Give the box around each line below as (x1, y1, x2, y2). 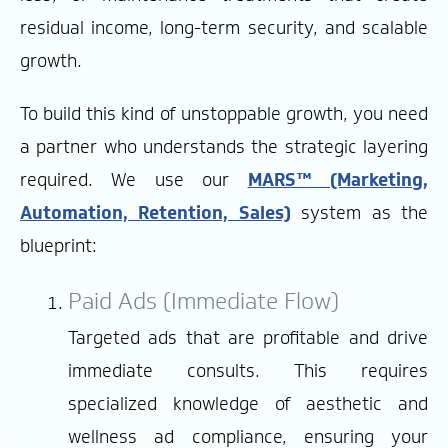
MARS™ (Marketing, (247, 167, 429, 192)
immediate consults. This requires (68, 359, 428, 384)
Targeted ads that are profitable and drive (68, 326, 428, 351)
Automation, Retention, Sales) (20, 200, 291, 225)
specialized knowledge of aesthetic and (68, 392, 428, 417)
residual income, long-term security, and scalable (20, 15, 428, 40)
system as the (290, 200, 429, 225)
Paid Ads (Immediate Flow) (68, 284, 339, 316)
